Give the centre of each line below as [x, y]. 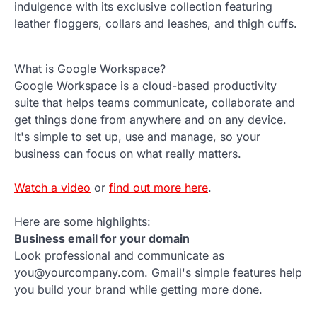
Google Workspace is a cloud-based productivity [145, 86]
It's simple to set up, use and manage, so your [137, 137]
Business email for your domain [102, 239]
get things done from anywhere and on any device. [150, 120]
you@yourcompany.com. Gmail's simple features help [158, 273]
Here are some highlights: [82, 222]
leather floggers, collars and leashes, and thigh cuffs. [156, 24]
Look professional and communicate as [119, 256]
